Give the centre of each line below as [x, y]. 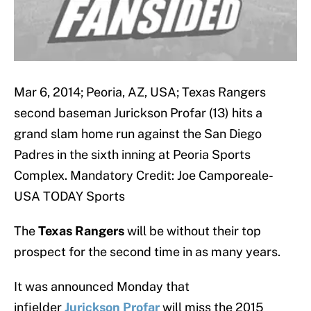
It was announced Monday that [102, 287]
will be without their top [193, 231]
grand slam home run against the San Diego [138, 134]
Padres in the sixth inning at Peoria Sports [132, 155]
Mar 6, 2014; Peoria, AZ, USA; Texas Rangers [140, 92]
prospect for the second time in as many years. [147, 252]
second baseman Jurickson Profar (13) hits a [138, 113]
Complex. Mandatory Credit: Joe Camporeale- [144, 176]
